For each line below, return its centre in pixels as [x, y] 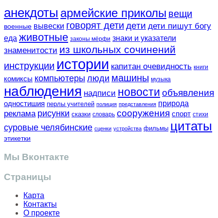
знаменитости [31, 51]
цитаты [191, 126]
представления [137, 104]
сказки [81, 115]
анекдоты [31, 13]
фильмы [156, 128]
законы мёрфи [90, 39]
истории [83, 64]
